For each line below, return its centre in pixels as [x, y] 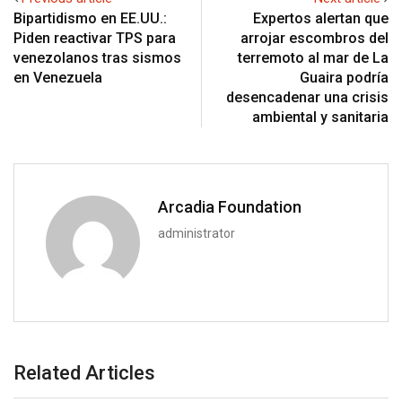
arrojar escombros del [315, 38]
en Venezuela [58, 77]
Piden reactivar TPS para [95, 38]
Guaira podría [344, 77]
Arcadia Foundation [230, 206]
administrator [197, 233]
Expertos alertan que [321, 18]
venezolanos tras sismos [97, 57]
